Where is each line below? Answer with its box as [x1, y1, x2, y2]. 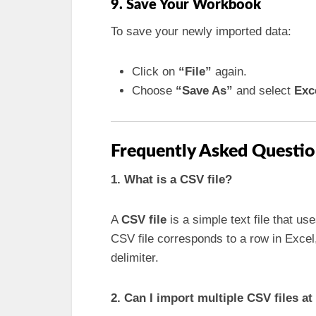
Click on [132, 65, 178, 78]
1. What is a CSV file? [111, 172, 232, 186]
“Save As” [176, 84, 233, 97]
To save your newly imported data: [111, 25, 291, 38]
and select [233, 84, 294, 97]
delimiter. [111, 250, 159, 265]
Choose [132, 84, 176, 97]
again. [212, 65, 247, 78]
